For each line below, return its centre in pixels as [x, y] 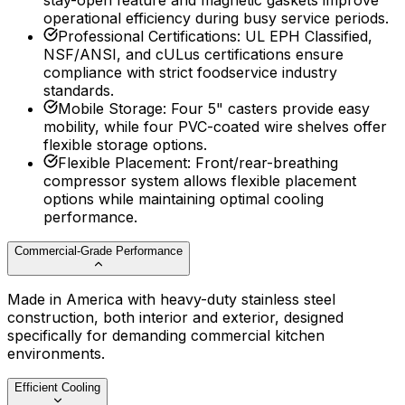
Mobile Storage [110, 109]
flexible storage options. [125, 145]
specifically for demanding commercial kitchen [166, 336]
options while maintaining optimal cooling [184, 199]
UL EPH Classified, [309, 37]
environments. [56, 354]
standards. [79, 91]
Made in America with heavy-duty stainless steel [171, 300]
